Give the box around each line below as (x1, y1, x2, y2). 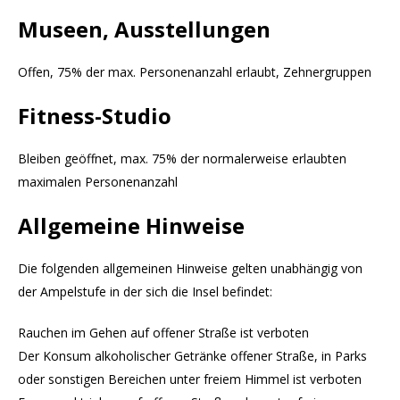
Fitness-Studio (18, 101, 171, 131)
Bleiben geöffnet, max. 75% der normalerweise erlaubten (18, 150, 346, 168)
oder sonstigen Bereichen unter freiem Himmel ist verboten (18, 371, 362, 388)
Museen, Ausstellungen (18, 14, 271, 45)
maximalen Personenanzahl (18, 173, 178, 191)
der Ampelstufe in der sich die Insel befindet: (18, 283, 272, 301)
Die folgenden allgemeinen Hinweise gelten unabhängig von (18, 260, 362, 278)
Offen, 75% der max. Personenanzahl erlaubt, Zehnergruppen (18, 63, 371, 81)
